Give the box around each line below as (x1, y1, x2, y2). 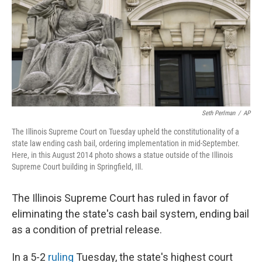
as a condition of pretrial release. (12, 223, 162, 236)
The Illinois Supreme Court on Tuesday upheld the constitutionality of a (12, 127, 239, 136)
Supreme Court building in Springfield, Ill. (12, 162, 143, 171)
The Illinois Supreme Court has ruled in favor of (12, 192, 229, 204)
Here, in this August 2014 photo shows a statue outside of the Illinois (12, 150, 233, 160)
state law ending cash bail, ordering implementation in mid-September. (12, 139, 240, 148)
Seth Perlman (202, 109, 235, 117)
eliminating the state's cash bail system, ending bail (12, 208, 249, 220)
